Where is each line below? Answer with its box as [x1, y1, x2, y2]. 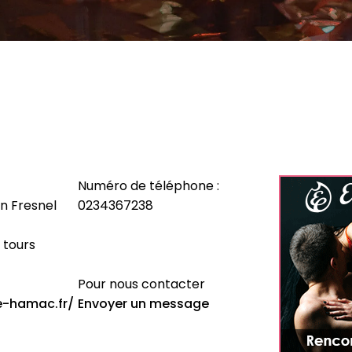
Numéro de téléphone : [78, 177, 219, 195]
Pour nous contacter [78, 275, 205, 293]
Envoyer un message [78, 295, 209, 313]
